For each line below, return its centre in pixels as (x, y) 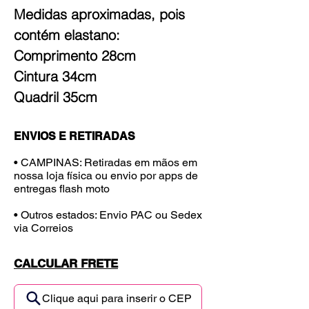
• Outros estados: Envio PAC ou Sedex (108, 215)
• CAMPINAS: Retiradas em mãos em (106, 162)
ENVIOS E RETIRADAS (74, 136)
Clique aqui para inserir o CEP (117, 299)
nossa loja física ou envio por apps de (106, 175)
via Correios (43, 228)
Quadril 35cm (56, 97)
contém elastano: (67, 34)
